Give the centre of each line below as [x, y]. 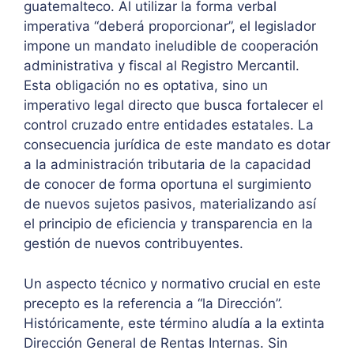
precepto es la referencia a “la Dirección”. [153, 303]
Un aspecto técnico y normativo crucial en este [172, 283]
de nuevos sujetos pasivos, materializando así [170, 204]
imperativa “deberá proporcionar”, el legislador [170, 26]
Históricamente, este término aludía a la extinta [174, 323]
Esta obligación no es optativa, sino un [146, 86]
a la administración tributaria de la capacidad [168, 165]
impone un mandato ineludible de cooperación [171, 46]
